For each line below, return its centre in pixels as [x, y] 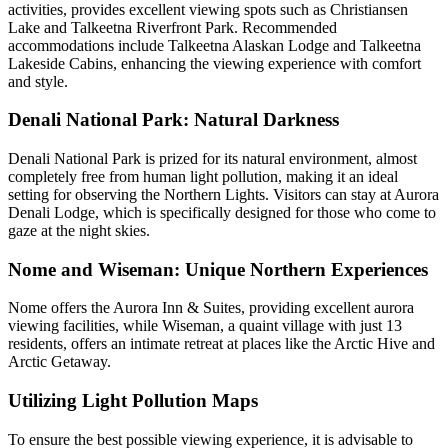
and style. [38, 81]
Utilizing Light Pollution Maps [133, 401]
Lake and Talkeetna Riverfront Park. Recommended [172, 27]
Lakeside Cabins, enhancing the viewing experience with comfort [214, 63]
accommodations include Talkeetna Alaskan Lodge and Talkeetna [214, 45]
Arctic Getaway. [59, 362]
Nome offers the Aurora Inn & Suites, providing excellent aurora [211, 308]
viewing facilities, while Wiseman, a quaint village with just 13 [205, 326]
